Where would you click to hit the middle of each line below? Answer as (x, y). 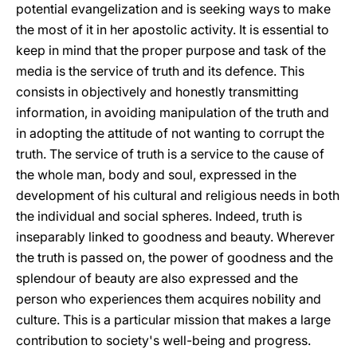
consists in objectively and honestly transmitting (157, 92)
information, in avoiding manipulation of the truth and (173, 112)
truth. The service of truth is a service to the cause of (170, 154)
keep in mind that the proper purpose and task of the (171, 50)
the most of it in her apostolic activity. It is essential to (173, 29)
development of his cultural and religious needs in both (178, 195)
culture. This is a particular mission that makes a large (173, 320)
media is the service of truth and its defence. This (160, 71)
